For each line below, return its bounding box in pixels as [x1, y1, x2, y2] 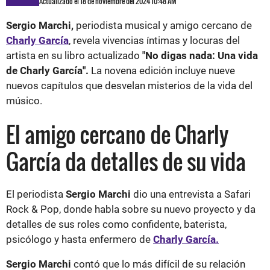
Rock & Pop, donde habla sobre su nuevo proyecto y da [6, 202, 256, 215]
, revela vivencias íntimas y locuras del [69, 34, 240, 46]
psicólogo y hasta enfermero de [6, 233, 151, 245]
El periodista [6, 187, 63, 200]
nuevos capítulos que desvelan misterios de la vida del [6, 79, 253, 92]
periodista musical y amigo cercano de [74, 19, 252, 31]
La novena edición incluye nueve [89, 64, 235, 77]
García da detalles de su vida [6, 145, 246, 177]
